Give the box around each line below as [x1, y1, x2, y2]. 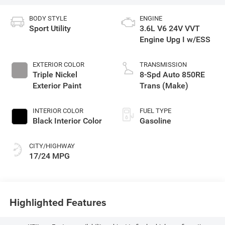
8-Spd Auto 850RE [140, 70, 205, 80]
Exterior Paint [32, 81, 81, 91]
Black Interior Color [32, 116, 102, 126]
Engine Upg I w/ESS [140, 35, 210, 45]
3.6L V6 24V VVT [140, 24, 200, 34]
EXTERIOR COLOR [32, 61, 84, 69]
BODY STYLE [29, 15, 67, 23]
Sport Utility [29, 24, 71, 34]
